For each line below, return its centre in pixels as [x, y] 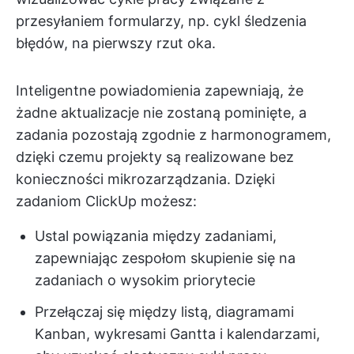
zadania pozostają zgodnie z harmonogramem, [173, 135]
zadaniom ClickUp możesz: [106, 201]
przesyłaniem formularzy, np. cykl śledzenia [161, 21]
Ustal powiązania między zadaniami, [156, 236]
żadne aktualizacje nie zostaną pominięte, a [161, 113]
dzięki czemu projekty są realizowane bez [155, 157]
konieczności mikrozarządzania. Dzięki [145, 179]
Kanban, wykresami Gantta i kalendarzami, [177, 334]
